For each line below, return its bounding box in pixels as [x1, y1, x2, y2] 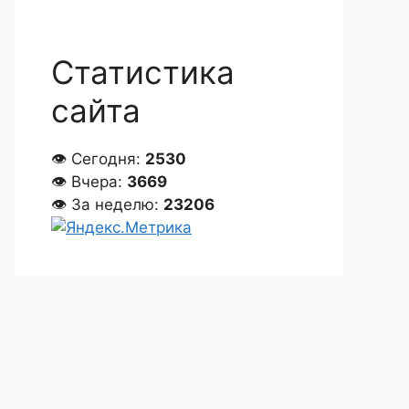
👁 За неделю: [51, 195, 163, 214]
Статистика [51, 53, 235, 91]
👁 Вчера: [51, 173, 127, 191]
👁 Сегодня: [51, 150, 145, 168]
